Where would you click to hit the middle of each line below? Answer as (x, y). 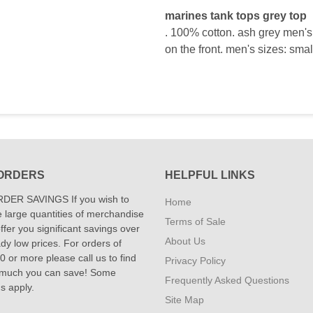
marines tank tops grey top (236, 16)
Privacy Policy (195, 261)
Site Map (184, 300)
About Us (185, 241)
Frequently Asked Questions (227, 280)
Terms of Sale (195, 221)
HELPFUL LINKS (210, 175)
